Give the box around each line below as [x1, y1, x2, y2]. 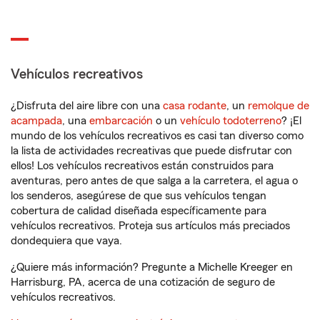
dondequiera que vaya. [11, 235, 122, 246]
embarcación [89, 115, 153, 126]
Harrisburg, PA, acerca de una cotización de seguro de [11, 276, 275, 288]
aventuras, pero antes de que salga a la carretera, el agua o [11, 175, 298, 186]
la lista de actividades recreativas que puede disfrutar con [11, 145, 292, 156]
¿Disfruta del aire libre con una [11, 100, 163, 111]
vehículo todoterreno [180, 115, 281, 126]
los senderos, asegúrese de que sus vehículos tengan [11, 190, 266, 201]
